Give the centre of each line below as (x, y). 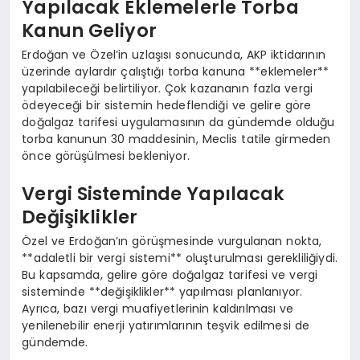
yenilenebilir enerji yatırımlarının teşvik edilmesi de (166, 325)
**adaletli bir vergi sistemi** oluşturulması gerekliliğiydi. (180, 258)
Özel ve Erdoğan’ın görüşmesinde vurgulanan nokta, (172, 241)
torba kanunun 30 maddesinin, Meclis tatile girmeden (176, 139)
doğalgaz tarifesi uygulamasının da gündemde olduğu (178, 122)
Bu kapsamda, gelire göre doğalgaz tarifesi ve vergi (170, 274)
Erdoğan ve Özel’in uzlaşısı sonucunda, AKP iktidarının (174, 54)
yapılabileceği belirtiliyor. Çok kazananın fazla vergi (168, 88)
